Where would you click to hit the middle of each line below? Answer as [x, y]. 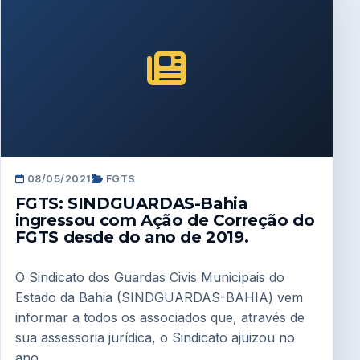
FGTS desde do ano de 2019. [132, 237]
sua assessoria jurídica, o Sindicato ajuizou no [155, 338]
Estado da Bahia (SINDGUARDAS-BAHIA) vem [159, 298]
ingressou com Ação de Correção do [165, 221]
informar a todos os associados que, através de [160, 318]
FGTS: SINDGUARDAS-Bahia [131, 204]
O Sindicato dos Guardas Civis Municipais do [149, 278]
